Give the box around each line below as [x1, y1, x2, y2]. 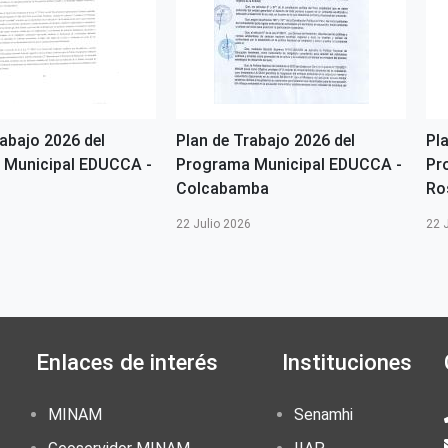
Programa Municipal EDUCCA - [176, 154, 402, 174]
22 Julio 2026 [176, 216, 251, 231]
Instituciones [282, 348, 412, 375]
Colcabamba [176, 178, 269, 198]
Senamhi [294, 404, 353, 424]
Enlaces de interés [36, 348, 218, 375]
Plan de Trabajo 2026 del [176, 130, 355, 150]
